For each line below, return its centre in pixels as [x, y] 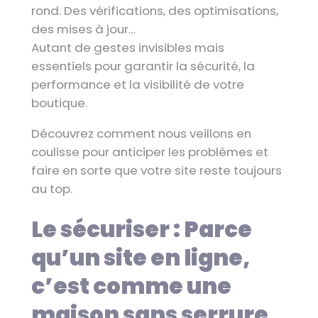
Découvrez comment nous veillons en [141, 133]
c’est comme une [131, 287]
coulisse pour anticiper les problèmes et [149, 152]
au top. [51, 188]
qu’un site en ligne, [141, 258]
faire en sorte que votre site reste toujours [156, 170]
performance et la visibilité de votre [137, 84]
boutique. [59, 103]
